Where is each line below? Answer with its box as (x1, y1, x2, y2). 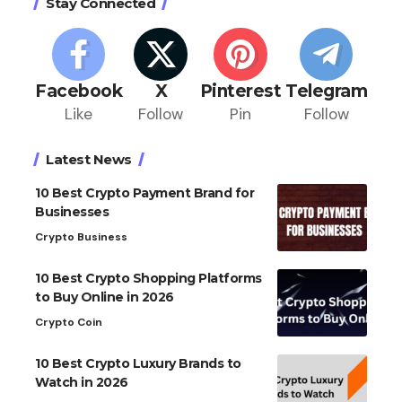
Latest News (46, 151, 132, 169)
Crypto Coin (35, 315, 102, 330)
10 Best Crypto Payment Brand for (35, 185, 254, 202)
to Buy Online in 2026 (35, 289, 174, 306)
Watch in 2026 (35, 374, 128, 391)
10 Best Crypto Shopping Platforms (35, 270, 262, 287)
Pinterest (199, 81, 281, 102)
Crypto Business (35, 230, 127, 245)
